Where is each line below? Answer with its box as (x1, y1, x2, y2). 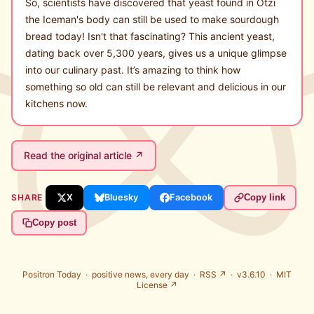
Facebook (170, 192, 213, 203)
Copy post (32, 217, 76, 228)
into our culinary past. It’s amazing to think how (25, 63, 240, 76)
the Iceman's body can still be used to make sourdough (25, 13, 279, 25)
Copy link (244, 192, 286, 203)
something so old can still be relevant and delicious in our (25, 80, 286, 93)
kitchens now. (25, 97, 88, 109)
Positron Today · (22, 268, 92, 280)
